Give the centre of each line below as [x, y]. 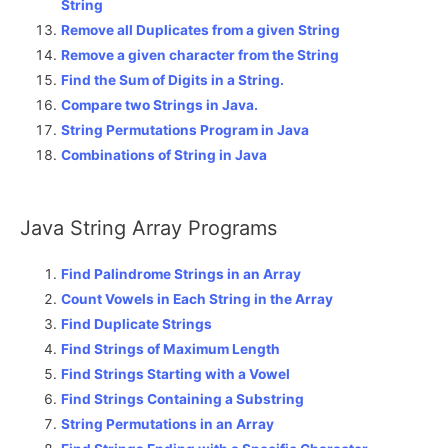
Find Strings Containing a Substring [183, 398]
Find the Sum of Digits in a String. [173, 80]
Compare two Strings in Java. [160, 105]
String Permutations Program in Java [185, 130]
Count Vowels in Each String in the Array [197, 298]
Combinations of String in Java [164, 155]
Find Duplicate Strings [137, 323]
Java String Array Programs [148, 227]
